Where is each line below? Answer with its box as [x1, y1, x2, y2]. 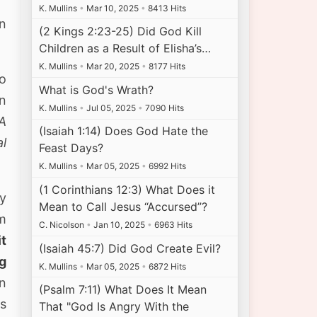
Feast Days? [39, 141, 104, 156]
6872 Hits [146, 260, 187, 272]
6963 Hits [152, 219, 193, 231]
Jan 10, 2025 [91, 219, 148, 231]
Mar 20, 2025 [84, 61, 142, 72]
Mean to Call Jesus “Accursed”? [39, 200, 208, 214]
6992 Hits [146, 161, 187, 172]
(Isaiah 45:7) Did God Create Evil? [39, 241, 221, 255]
